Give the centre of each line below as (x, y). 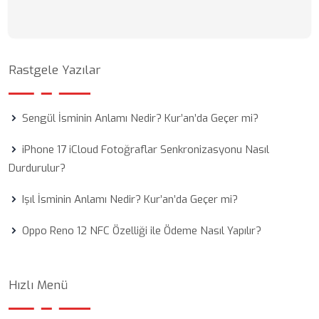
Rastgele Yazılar (54, 70)
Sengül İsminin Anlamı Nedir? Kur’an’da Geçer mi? (140, 118)
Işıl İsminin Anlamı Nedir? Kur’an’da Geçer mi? (130, 199)
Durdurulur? (37, 168)
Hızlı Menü (38, 285)
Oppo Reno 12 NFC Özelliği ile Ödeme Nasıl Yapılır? (142, 231)
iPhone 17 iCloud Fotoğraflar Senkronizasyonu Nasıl (146, 150)
